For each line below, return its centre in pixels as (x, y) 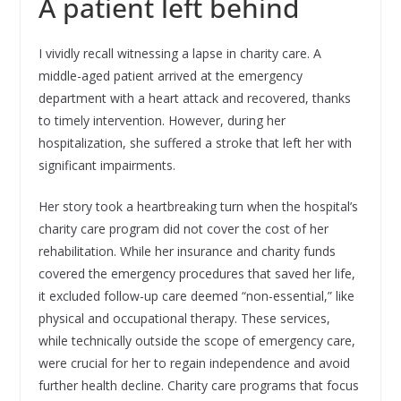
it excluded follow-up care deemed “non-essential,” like (196, 296)
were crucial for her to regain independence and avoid (194, 363)
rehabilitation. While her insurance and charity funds (187, 252)
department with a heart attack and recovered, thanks (194, 98)
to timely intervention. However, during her (162, 121)
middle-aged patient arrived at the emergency (170, 76)
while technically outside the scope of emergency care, (196, 341)
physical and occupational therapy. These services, (184, 319)
